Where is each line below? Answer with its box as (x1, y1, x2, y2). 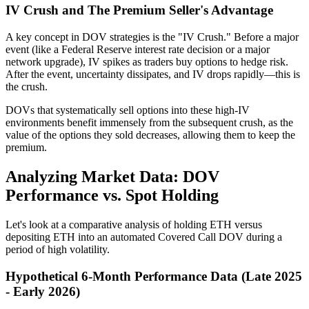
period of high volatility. (6, 243, 110, 255)
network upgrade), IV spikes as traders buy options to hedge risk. (6, 56, 288, 68)
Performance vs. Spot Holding (6, 186, 219, 204)
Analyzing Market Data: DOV (6, 167, 219, 186)
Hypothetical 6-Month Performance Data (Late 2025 (6, 268, 302, 283)
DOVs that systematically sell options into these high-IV (6, 104, 250, 117)
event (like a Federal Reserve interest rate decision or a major (6, 43, 270, 56)
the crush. (6, 81, 48, 93)
